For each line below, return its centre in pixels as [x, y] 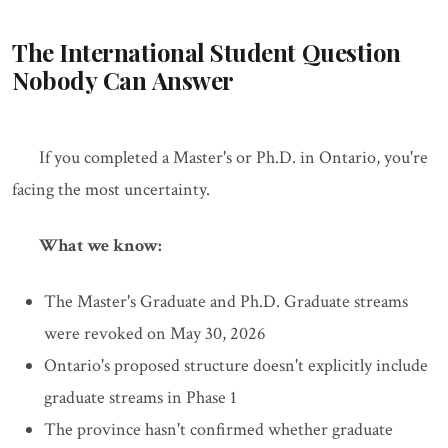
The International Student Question [206, 52]
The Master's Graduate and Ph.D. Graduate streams [226, 302]
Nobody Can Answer [123, 80]
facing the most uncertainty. [111, 190]
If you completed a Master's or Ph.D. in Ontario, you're [233, 158]
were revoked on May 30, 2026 [155, 334]
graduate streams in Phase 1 [140, 398]
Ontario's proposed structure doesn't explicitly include [236, 366]
